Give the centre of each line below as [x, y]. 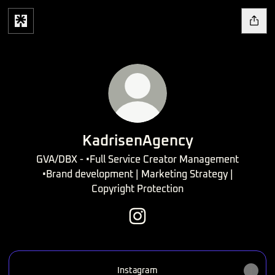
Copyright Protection [137, 189]
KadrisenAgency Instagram [197, 230]
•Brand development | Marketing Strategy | [137, 174]
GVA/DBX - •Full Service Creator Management [137, 160]
